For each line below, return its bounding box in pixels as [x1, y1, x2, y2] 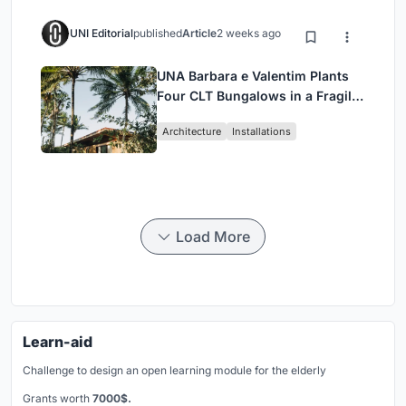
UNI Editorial [70, 25, 133, 40]
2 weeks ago [217, 25, 281, 40]
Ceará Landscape [157, 107, 265, 123]
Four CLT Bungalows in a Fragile [157, 87, 359, 103]
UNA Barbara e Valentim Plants [157, 67, 349, 83]
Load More [176, 227, 250, 246]
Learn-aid [23, 332, 92, 351]
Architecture [162, 124, 221, 138]
